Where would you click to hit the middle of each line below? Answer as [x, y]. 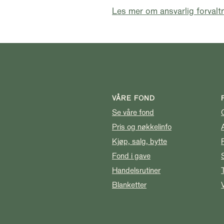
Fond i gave [131, 156]
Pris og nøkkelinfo [142, 127]
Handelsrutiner [136, 170]
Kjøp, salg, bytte [139, 141]
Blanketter [129, 185]
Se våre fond [133, 112]
